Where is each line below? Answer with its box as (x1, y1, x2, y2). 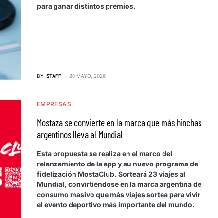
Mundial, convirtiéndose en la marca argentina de (36, 180, 201, 188)
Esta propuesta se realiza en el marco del (36, 149, 172, 158)
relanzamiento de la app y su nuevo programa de (36, 159, 198, 168)
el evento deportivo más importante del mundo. (36, 200, 195, 209)
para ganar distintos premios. (36, 2, 136, 10)
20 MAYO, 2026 (69, 73, 106, 79)
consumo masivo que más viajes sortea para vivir (36, 190, 200, 199)
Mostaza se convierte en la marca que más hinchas (36, 116, 201, 128)
